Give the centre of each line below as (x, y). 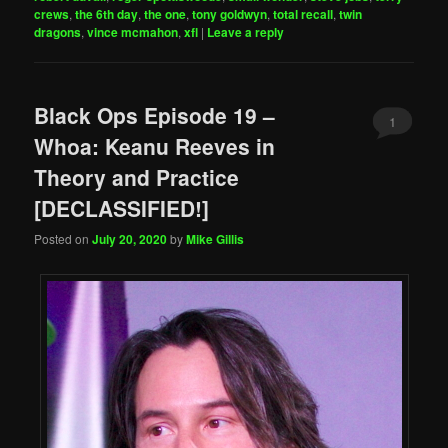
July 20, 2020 (130, 238)
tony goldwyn (230, 14)
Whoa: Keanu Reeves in (155, 145)
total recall (303, 14)
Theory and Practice (137, 176)
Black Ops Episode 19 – (155, 114)
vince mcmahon (133, 32)
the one (165, 14)
